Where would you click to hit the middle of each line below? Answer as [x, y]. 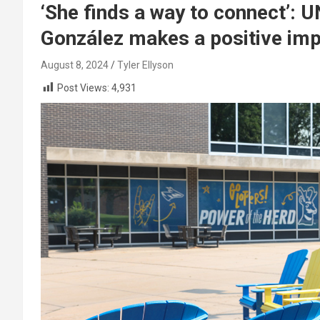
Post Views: [83, 88]
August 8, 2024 [75, 65]
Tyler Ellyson [145, 65]
